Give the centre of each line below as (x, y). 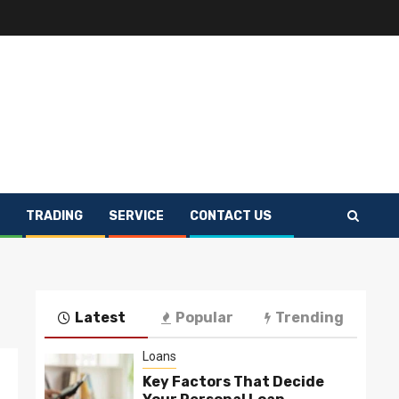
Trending (309, 318)
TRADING (54, 216)
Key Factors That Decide (233, 382)
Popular (204, 318)
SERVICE (136, 216)
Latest (100, 318)
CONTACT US (231, 216)
